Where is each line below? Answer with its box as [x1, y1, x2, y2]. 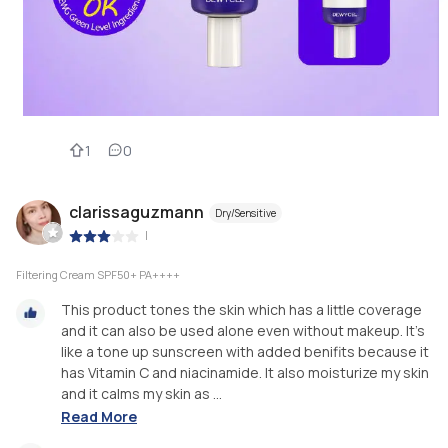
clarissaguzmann [69, 200, 204, 223]
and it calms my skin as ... [61, 384, 222, 404]
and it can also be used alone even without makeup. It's [61, 321, 425, 341]
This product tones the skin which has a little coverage [61, 300, 422, 320]
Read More [61, 406, 137, 426]
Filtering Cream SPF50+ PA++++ [16, 267, 180, 283]
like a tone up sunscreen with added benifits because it [61, 342, 429, 362]
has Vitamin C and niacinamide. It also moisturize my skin [61, 363, 429, 383]
